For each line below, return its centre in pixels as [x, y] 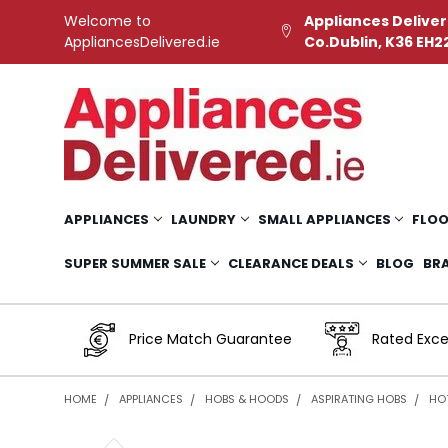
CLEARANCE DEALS [290, 263]
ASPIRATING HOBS [358, 398]
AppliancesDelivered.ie [141, 41]
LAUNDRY [203, 219]
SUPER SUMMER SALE [134, 263]
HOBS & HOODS [246, 398]
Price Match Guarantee [210, 339]
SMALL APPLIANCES [324, 219]
